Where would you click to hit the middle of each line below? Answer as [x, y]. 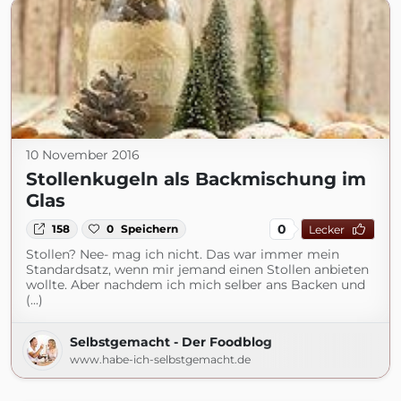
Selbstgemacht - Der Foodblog [171, 342]
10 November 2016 [83, 155]
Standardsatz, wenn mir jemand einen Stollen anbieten [197, 269]
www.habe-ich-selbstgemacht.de [160, 359]
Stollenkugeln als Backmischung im [196, 179]
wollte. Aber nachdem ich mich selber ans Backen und [196, 285]
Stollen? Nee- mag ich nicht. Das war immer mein [183, 254]
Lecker [326, 229]
